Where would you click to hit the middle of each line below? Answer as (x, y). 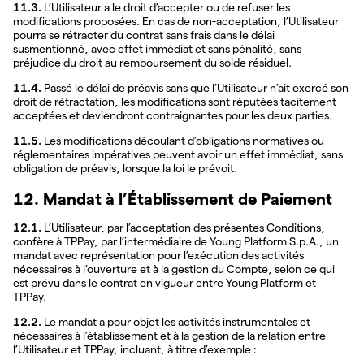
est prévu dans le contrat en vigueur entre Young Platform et (165, 282)
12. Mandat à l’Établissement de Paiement (173, 199)
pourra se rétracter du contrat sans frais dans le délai (144, 35)
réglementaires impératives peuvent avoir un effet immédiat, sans (178, 155)
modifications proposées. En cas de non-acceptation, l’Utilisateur (176, 22)
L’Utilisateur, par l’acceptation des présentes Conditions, (183, 227)
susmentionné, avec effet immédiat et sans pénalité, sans (157, 49)
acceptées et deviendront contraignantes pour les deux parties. (173, 116)
